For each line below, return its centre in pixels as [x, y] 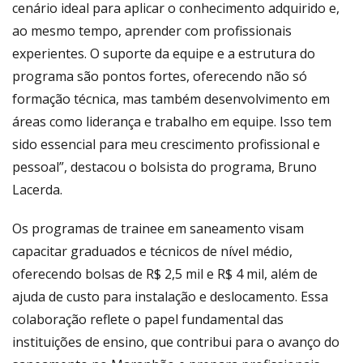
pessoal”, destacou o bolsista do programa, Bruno [164, 167]
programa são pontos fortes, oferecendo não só [160, 76]
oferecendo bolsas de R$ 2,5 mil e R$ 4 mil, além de [165, 273]
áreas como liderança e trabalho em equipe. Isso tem [172, 121]
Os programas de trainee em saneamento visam [158, 228]
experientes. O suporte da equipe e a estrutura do [164, 53]
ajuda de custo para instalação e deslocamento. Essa [170, 296]
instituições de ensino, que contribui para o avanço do [176, 342]
